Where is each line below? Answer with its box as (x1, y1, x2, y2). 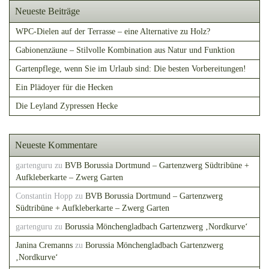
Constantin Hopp (16, 192, 73, 201)
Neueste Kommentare (15, 140, 97, 150)
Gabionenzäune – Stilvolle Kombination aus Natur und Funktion (16, 46, 235, 55)
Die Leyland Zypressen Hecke (16, 101, 118, 110)
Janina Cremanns (16, 241, 73, 250)
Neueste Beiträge (15, 6, 80, 16)
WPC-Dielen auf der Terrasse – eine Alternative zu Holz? (16, 27, 210, 36)
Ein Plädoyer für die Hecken (16, 83, 113, 92)
